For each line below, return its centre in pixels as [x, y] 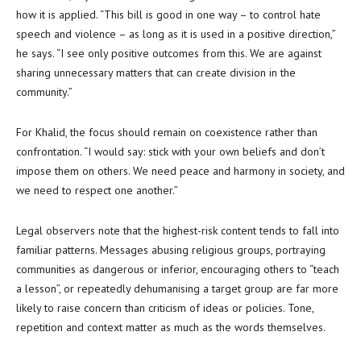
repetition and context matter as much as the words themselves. [171, 327]
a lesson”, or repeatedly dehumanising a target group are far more [177, 288]
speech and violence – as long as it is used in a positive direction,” [176, 34]
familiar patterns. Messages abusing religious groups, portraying [171, 250]
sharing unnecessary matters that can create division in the [156, 73]
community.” [44, 92]
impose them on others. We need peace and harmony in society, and [180, 171]
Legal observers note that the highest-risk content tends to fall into [178, 230]
